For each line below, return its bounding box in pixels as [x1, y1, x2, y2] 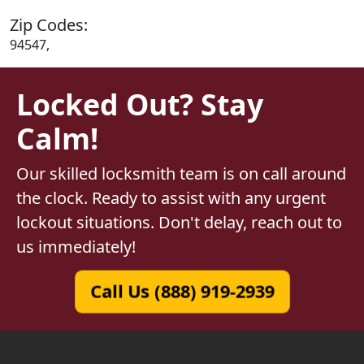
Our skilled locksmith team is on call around [16, 162, 346, 184]
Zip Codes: [10, 13, 88, 36]
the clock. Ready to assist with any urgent [16, 186, 326, 209]
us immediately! [16, 235, 136, 258]
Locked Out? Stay [16, 84, 263, 123]
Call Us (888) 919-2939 [89, 279, 275, 303]
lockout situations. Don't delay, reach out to [16, 210, 342, 233]
